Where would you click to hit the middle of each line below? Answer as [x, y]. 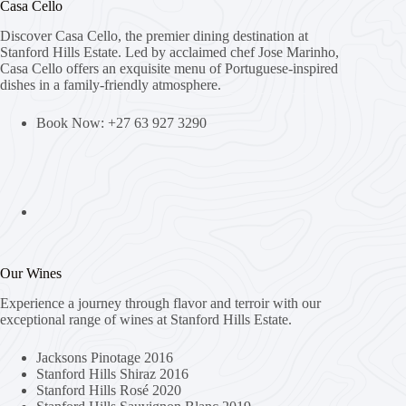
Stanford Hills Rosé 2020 [109, 390]
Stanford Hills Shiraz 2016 [112, 373]
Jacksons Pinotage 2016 [105, 357]
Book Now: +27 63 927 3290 [121, 122]
